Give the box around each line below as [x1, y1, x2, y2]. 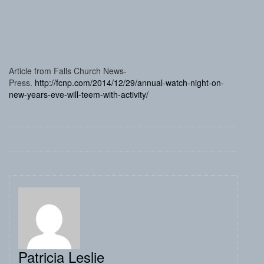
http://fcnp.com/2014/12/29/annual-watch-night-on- [35, 77, 224, 88]
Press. [9, 77, 35, 88]
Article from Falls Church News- [9, 65, 127, 77]
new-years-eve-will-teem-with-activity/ [9, 88, 148, 100]
